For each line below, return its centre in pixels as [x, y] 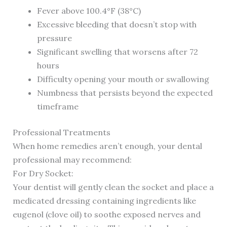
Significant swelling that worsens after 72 [117, 52]
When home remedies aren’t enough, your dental [107, 146]
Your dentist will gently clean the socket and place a [113, 187]
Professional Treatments [61, 133]
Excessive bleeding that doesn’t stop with [117, 25]
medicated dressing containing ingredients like [104, 201]
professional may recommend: [72, 160]
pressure [54, 38]
